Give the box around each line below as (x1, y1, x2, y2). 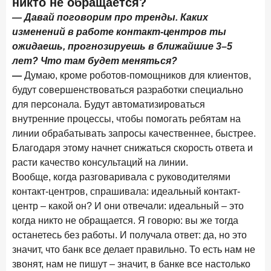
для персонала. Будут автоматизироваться (12, 99, 205, 109)
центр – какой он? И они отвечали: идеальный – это (12, 201, 244, 211)
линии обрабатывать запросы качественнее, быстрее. (12, 128, 256, 139)
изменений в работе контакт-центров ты (12, 27, 226, 37)
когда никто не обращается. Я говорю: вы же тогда (12, 215, 238, 226)
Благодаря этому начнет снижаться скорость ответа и (12, 143, 253, 153)
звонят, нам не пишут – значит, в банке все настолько (12, 259, 250, 269)
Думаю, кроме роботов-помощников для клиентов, (24, 70, 251, 80)
